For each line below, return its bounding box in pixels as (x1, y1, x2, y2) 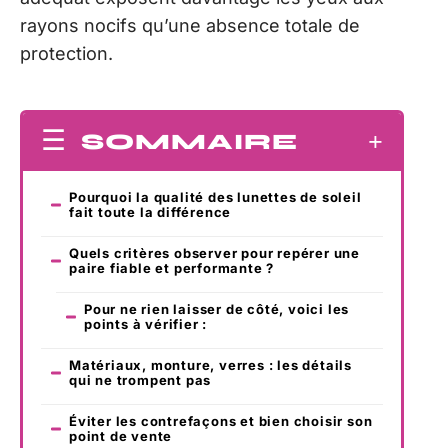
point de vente (69, 428, 173, 445)
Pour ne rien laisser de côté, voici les (84, 301, 350, 318)
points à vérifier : (84, 316, 208, 333)
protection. (20, 42, 113, 64)
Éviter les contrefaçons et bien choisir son (69, 413, 373, 430)
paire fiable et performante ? (69, 260, 275, 277)
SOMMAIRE (81, 129, 298, 156)
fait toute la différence (69, 204, 232, 221)
